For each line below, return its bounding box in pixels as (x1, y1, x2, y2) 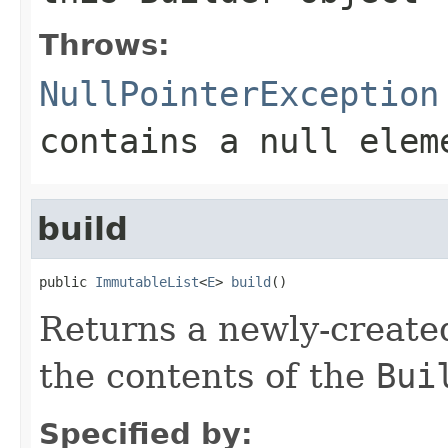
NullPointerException (39, 73, 439, 114)
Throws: (39, 27, 170, 62)
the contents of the (39, 355, 376, 396)
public (39, 273, 95, 290)
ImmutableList (95, 273, 199, 290)
